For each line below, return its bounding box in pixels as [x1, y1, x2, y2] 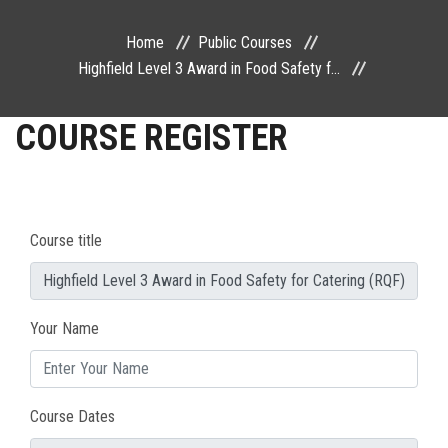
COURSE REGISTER [15, 117, 288, 159]
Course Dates [30, 407, 115, 426]
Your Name [30, 319, 99, 338]
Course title [30, 231, 102, 250]
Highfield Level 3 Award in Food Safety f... [78, 59, 340, 78]
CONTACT [15, 81, 81, 100]
